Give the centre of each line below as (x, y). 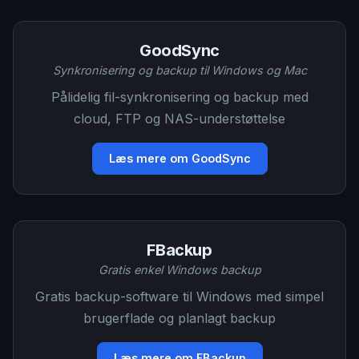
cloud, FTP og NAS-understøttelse (179, 119)
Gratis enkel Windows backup (179, 270)
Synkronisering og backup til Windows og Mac (179, 70)
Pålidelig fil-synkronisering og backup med (179, 97)
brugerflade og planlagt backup (179, 318)
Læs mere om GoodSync (179, 158)
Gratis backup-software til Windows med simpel (179, 296)
